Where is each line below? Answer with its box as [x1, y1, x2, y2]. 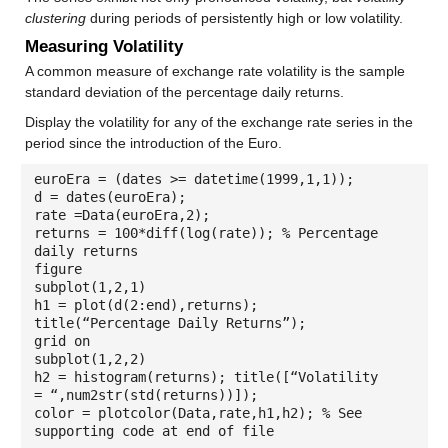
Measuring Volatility [24, 36, 183, 56]
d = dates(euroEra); [33, 188, 186, 205]
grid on [33, 332, 90, 349]
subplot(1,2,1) [33, 278, 146, 295]
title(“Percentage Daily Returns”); [33, 314, 306, 331]
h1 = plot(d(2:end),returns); [33, 296, 258, 313]
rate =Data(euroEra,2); [33, 206, 210, 223]
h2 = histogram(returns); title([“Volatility [33, 368, 378, 385]
